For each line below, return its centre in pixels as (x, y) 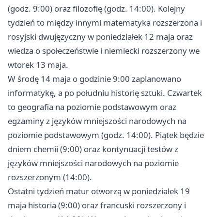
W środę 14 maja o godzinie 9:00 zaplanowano (94, 79)
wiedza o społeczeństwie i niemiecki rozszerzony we (104, 51)
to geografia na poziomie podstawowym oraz (92, 107)
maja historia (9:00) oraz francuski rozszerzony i (97, 205)
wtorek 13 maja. (38, 65)
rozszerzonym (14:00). (50, 177)
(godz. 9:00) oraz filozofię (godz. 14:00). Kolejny (96, 9)
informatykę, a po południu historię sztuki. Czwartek (105, 93)
